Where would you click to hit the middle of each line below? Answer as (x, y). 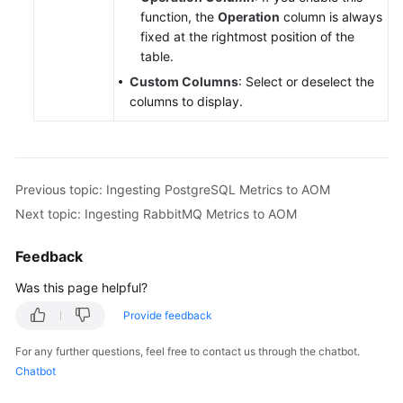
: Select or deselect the (306, 81)
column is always (331, 17)
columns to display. (186, 101)
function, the (179, 17)
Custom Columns (184, 81)
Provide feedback (168, 315)
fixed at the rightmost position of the (247, 36)
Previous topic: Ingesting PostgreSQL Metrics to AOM (173, 189)
